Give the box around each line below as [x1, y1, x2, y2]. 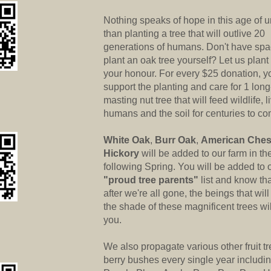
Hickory [103, 148, 139, 158]
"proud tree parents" [103, 175, 198, 185]
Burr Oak [155, 135, 196, 145]
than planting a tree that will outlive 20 [103, 28, 265, 39]
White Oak [103, 135, 150, 145]
